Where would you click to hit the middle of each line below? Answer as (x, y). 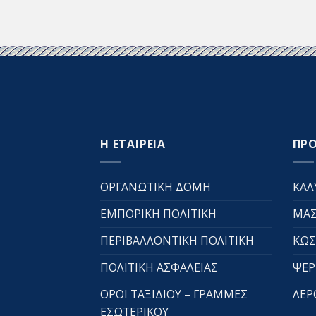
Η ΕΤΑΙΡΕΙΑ (133, 144)
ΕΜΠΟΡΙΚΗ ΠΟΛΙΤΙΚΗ (158, 213)
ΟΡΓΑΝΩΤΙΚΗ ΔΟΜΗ (156, 187)
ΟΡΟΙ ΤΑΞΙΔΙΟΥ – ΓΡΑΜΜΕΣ (174, 294)
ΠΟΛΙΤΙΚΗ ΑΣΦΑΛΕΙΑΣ (159, 267)
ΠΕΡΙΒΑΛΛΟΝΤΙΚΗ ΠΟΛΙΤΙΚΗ (177, 240)
